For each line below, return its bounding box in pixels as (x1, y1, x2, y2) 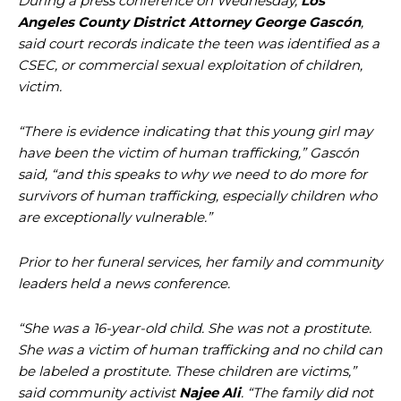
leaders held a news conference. (18, 275, 230, 292)
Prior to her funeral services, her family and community (18, 253, 382, 270)
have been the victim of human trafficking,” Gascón (18, 144, 359, 161)
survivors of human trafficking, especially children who (18, 187, 377, 204)
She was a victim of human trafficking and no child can (18, 341, 382, 358)
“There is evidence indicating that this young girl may (18, 123, 372, 140)
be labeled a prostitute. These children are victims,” (18, 363, 356, 380)
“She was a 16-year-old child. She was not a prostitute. (18, 320, 371, 337)
